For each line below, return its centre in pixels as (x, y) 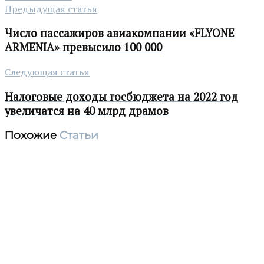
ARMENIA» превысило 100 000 (83, 47)
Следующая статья (47, 72)
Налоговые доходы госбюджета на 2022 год (121, 96)
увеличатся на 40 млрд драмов (87, 110)
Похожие (31, 136)
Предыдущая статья (51, 9)
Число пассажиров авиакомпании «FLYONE (120, 33)
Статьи (77, 136)
